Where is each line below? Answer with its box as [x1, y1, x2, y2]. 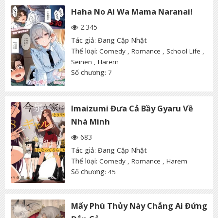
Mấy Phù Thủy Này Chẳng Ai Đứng [71, 200, 207, 212]
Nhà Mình [71, 116, 110, 127]
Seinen [71, 57, 92, 66]
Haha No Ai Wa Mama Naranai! [71, 6, 193, 17]
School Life [166, 46, 200, 55]
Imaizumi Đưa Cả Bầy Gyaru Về [71, 103, 193, 114]
